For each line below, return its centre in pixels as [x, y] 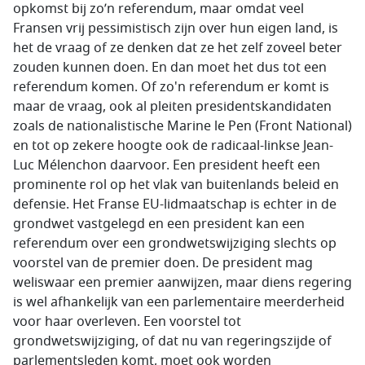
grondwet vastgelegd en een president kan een [159, 224]
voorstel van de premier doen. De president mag [163, 263]
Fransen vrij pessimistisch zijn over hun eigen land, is [176, 29]
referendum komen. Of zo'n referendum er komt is [171, 87]
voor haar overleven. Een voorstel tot [127, 322]
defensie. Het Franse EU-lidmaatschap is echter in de [175, 204]
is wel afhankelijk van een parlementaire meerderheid [179, 302]
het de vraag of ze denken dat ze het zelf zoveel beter [178, 48]
